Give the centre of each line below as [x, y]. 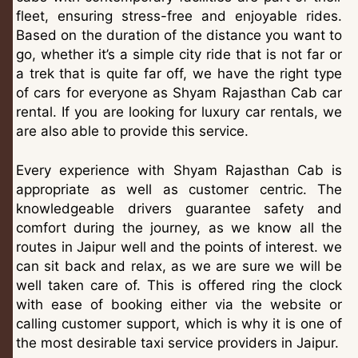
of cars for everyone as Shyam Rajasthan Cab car [179, 92]
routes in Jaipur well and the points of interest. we [179, 247]
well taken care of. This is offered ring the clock [179, 286]
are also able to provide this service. [132, 131]
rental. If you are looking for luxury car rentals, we [179, 111]
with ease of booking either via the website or [179, 305]
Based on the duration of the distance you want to [179, 35]
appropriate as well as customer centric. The [179, 190]
